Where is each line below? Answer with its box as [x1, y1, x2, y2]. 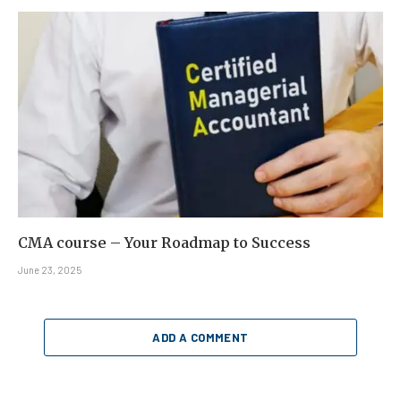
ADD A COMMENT [152, 329, 249, 345]
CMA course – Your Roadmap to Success [18, 233, 311, 252]
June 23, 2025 [18, 263, 81, 276]
